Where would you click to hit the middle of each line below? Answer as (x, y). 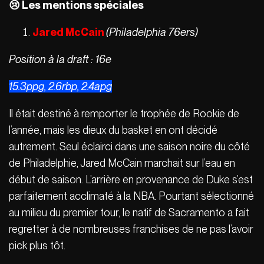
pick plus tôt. (37, 245)
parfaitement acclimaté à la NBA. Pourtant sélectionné (131, 196)
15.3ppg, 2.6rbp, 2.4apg (60, 86)
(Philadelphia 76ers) (152, 32)
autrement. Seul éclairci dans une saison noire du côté (129, 146)
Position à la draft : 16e (60, 59)
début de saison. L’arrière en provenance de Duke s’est (131, 179)
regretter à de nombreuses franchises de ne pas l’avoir (131, 229)
